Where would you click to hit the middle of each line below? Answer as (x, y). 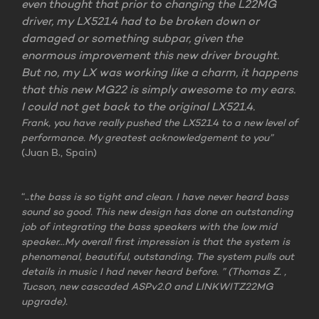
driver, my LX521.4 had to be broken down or (140, 22)
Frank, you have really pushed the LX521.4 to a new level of (159, 124)
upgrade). (45, 302)
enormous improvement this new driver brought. (150, 57)
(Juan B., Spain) (59, 153)
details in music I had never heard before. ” (125, 272)
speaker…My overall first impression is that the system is (156, 242)
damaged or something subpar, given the (132, 40)
